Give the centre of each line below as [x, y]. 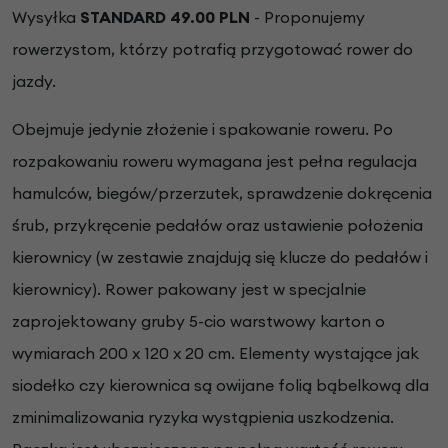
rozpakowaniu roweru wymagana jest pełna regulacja [214, 160]
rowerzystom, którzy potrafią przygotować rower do [212, 48]
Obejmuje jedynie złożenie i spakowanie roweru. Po [202, 128]
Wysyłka [46, 16]
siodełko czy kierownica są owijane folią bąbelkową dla [220, 384]
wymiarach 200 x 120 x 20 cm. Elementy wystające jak [215, 352]
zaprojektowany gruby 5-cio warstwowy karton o [198, 320]
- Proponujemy [307, 16]
